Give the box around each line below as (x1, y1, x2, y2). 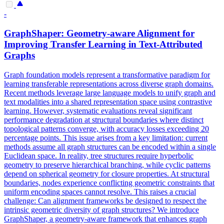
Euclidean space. (4, 151, 59, 160)
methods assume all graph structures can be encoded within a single (4, 142, 216, 151)
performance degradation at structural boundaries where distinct (4, 115, 203, 124)
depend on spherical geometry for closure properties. (4, 169, 169, 178)
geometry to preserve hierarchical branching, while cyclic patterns (4, 160, 210, 169)
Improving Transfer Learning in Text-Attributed (4, 38, 202, 49)
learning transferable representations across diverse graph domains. (4, 79, 213, 88)
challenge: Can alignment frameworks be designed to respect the (4, 196, 206, 205)
